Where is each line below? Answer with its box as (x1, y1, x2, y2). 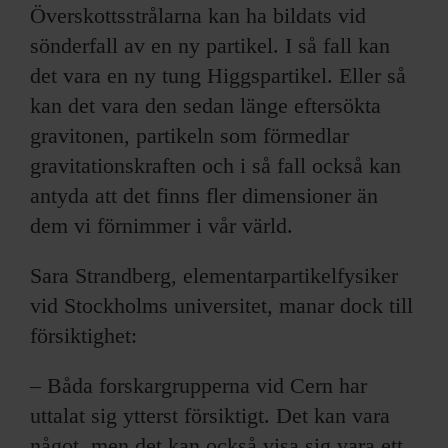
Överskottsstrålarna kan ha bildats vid (30, 2, 366, 28)
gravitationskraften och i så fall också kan (30, 152, 401, 178)
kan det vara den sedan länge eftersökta (30, 92, 381, 118)
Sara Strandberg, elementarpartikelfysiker (30, 262, 398, 288)
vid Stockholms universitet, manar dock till (30, 292, 413, 318)
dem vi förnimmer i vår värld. (30, 212, 293, 238)
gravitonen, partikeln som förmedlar (30, 122, 349, 148)
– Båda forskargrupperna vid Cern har (30, 372, 367, 398)
